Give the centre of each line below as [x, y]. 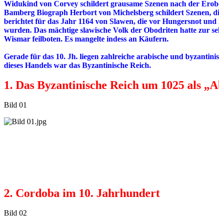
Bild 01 [15, 105]
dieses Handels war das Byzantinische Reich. [77, 66]
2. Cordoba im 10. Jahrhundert [82, 193]
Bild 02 [15, 213]
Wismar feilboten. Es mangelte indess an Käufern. [86, 39]
